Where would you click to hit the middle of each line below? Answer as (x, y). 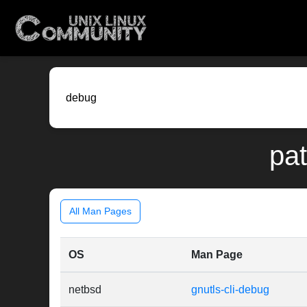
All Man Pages (100, 211)
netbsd (85, 290)
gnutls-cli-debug (230, 290)
